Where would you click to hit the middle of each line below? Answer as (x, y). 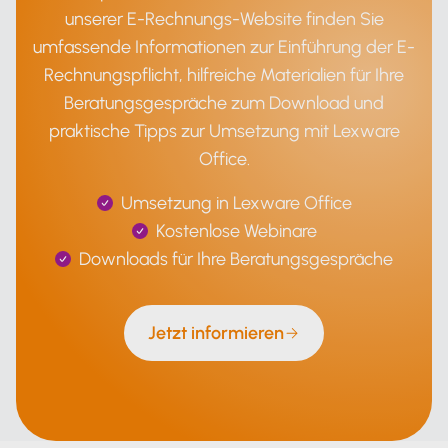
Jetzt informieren (216, 333)
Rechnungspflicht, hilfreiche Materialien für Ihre (224, 75)
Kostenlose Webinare (236, 231)
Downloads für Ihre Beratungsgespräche (236, 259)
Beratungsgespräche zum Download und (224, 103)
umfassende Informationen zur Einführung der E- (224, 47)
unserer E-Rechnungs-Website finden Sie (224, 19)
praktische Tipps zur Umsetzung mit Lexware (224, 131)
